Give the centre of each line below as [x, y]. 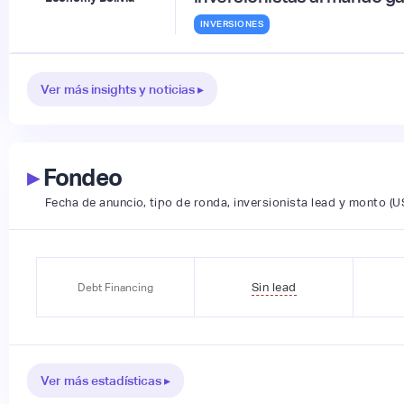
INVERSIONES [232, 24]
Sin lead [274, 287]
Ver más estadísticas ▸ [105, 381]
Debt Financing [116, 287]
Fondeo [80, 178]
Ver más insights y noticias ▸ [122, 90]
